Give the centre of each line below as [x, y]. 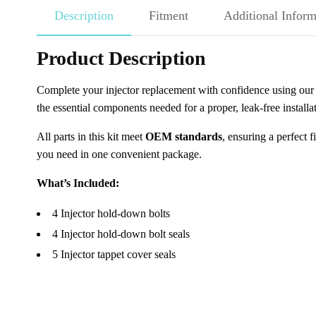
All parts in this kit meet [91, 136]
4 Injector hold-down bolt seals [121, 234]
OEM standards [184, 136]
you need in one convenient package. [119, 154]
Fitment [169, 16]
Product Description [121, 58]
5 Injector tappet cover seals [114, 254]
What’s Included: [78, 183]
